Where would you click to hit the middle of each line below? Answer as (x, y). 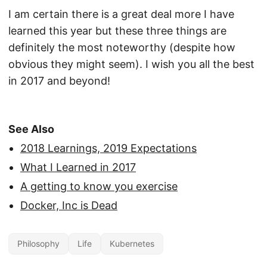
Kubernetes (132, 243)
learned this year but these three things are (117, 31)
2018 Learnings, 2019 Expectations (108, 148)
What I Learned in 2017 (78, 167)
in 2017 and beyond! (59, 81)
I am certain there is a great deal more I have (121, 14)
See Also (31, 129)
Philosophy (38, 243)
